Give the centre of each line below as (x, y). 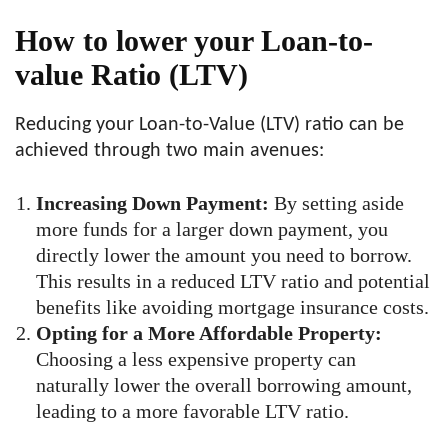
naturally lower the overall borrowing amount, (224, 385)
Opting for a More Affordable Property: (209, 333)
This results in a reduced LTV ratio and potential (233, 281)
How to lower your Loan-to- (194, 41)
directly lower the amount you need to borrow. (224, 255)
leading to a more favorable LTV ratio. (192, 411)
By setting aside (336, 203)
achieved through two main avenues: (169, 151)
